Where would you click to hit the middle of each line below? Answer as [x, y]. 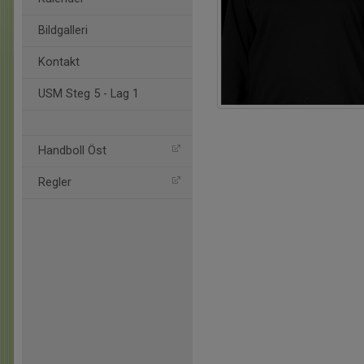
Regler [55, 182]
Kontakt [59, 62]
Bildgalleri [63, 30]
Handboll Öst [72, 151]
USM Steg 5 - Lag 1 [89, 94]
